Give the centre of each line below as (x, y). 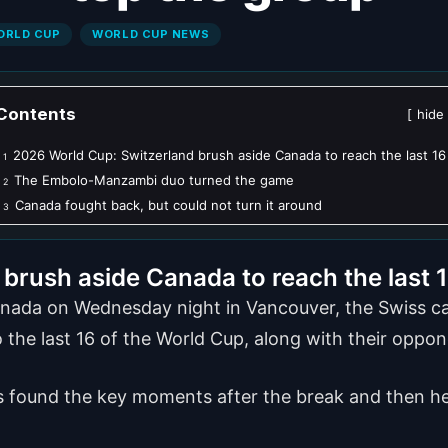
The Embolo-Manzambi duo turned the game (153, 179)
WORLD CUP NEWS (151, 33)
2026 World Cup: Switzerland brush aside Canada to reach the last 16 (229, 154)
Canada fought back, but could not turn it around (168, 204)
